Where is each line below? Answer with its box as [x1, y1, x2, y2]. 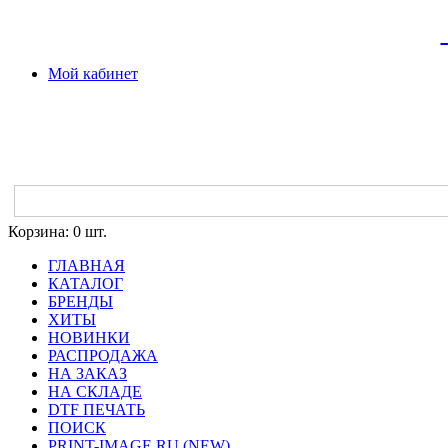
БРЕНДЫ [48, 293, 113, 311]
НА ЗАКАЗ [48, 365, 127, 383]
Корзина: [8, 223, 69, 241]
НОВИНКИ [48, 329, 130, 347]
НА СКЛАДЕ [48, 383, 142, 401]
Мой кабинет [48, 65, 138, 83]
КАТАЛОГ [48, 275, 123, 293]
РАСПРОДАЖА [48, 347, 158, 365]
